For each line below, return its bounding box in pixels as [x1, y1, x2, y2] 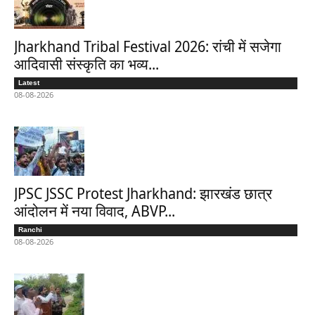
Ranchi [18, 226, 42, 234]
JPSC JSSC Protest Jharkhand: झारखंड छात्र [14, 184, 272, 204]
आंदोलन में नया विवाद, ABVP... [14, 201, 175, 221]
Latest [18, 79, 39, 87]
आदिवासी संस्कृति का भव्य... [14, 54, 159, 75]
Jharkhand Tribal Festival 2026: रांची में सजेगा [14, 37, 281, 57]
